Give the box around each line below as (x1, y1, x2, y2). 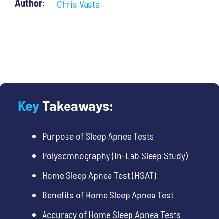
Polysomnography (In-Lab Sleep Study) (42, 150, 188, 162)
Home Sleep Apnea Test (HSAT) (42, 169, 156, 181)
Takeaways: (42, 97, 114, 114)
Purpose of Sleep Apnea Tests (42, 130, 154, 142)
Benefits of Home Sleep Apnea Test (42, 189, 174, 201)
